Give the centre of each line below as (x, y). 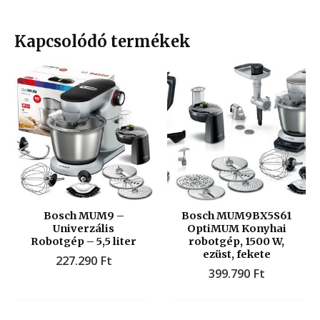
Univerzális (84, 229)
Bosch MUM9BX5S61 (236, 216)
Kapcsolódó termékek (102, 42)
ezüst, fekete (236, 255)
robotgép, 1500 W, (236, 242)
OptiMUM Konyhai (236, 229)
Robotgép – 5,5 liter (84, 242)
